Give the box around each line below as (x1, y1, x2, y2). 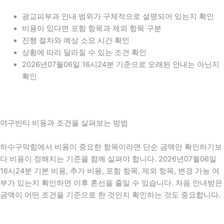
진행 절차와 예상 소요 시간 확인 (21, 35, 129, 45)
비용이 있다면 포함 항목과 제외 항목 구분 (21, 23, 161, 33)
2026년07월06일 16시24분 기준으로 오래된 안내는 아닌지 (21, 59, 219, 69)
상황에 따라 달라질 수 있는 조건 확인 (21, 47, 146, 57)
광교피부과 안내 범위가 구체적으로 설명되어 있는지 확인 (21, 11, 214, 21)
